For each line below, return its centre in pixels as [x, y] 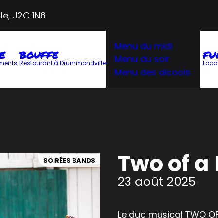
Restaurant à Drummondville [63, 63]
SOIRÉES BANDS [69, 160]
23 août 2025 [157, 182]
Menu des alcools [152, 72]
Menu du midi [143, 46]
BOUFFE [39, 55]
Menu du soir [142, 59]
